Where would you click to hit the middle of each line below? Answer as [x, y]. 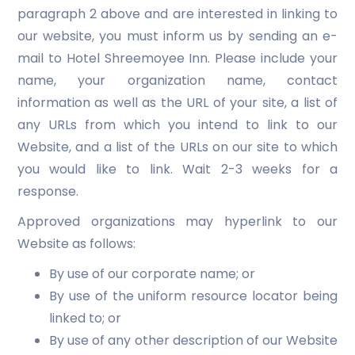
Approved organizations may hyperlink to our [177, 221]
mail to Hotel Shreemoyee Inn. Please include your [177, 58]
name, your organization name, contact [177, 80]
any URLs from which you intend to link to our [177, 125]
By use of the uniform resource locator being [193, 296]
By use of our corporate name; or [152, 274]
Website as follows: [76, 244]
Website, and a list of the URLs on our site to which [177, 147]
